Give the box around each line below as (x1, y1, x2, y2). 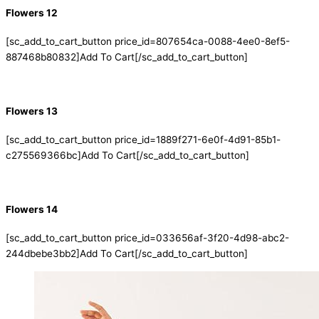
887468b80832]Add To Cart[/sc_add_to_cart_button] (6, 51, 248, 63)
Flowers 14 (6, 203, 58, 215)
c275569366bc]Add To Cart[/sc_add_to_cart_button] (6, 149, 249, 161)
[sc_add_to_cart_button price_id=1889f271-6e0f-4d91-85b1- (6, 133, 281, 145)
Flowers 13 (6, 105, 58, 117)
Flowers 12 (6, 6, 58, 19)
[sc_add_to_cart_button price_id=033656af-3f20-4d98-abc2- (6, 232, 289, 244)
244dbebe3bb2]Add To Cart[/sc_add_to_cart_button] (6, 248, 248, 260)
